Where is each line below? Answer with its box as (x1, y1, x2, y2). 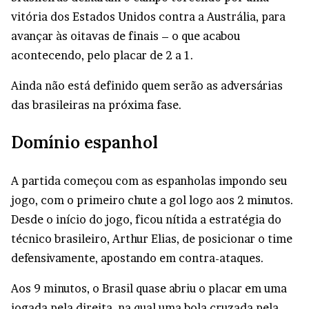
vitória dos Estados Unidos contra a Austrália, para (11, 10, 286, 23)
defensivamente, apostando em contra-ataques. (11, 250, 264, 265)
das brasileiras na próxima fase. (11, 98, 182, 112)
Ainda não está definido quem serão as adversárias (11, 79, 283, 92)
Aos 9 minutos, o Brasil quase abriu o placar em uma (11, 281, 287, 295)
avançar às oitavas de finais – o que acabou (11, 29, 240, 43)
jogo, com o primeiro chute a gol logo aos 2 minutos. (11, 192, 294, 207)
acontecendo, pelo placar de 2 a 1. (11, 48, 194, 62)
